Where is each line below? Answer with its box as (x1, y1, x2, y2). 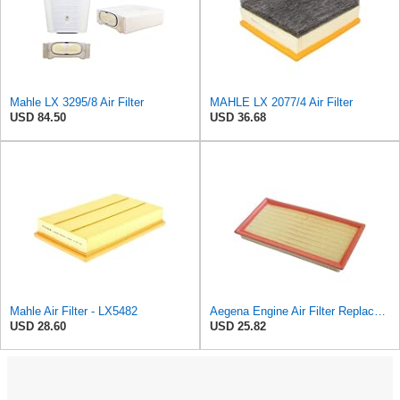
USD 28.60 (10, 319, 66, 333)
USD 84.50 (10, 110, 66, 124)
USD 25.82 (210, 319, 266, 333)
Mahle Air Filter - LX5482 (10, 304, 137, 318)
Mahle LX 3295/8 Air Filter (10, 95, 144, 109)
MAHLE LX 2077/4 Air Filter (210, 95, 353, 109)
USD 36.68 (210, 110, 266, 124)
